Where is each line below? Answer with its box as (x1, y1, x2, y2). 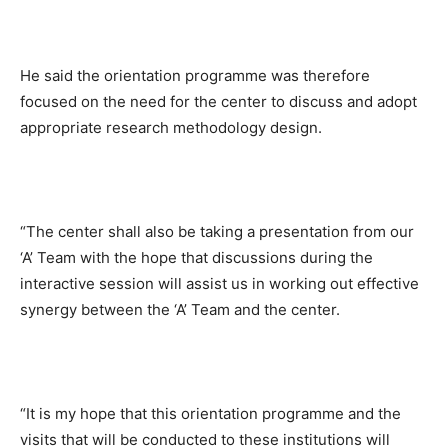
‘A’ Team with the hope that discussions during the (20, 247, 373, 267)
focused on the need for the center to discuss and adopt (20, 91, 417, 111)
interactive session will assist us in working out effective (20, 273, 419, 293)
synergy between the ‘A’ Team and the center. (20, 299, 340, 319)
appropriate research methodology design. (20, 117, 322, 137)
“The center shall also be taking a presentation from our (20, 221, 414, 241)
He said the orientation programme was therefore (20, 65, 370, 85)
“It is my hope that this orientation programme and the (20, 403, 401, 423)
